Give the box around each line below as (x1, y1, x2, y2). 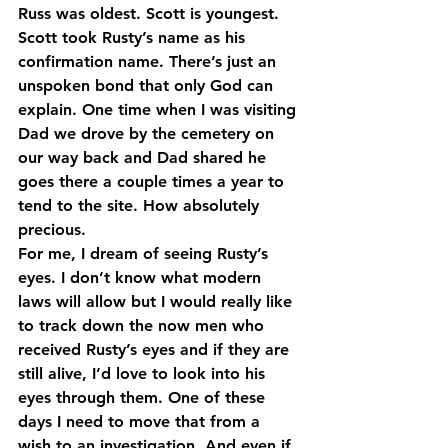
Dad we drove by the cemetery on (18, 123, 279, 143)
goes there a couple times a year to (18, 171, 289, 191)
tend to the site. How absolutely (18, 195, 264, 215)
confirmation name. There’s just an (18, 51, 281, 71)
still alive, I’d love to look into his (18, 363, 270, 383)
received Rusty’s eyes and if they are (18, 339, 294, 359)
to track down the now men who (18, 315, 269, 335)
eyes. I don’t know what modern (18, 267, 266, 287)
